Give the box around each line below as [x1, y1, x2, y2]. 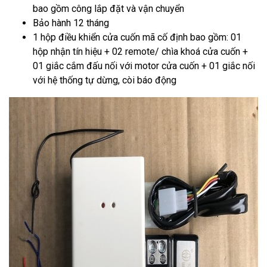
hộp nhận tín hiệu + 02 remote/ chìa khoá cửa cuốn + [33, 46, 248, 57]
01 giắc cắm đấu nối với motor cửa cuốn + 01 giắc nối [33, 60, 255, 72]
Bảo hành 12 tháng [33, 17, 109, 29]
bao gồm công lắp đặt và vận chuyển [33, 3, 184, 14]
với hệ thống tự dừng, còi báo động [33, 74, 176, 86]
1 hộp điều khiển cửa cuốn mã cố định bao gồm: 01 [33, 32, 241, 43]
